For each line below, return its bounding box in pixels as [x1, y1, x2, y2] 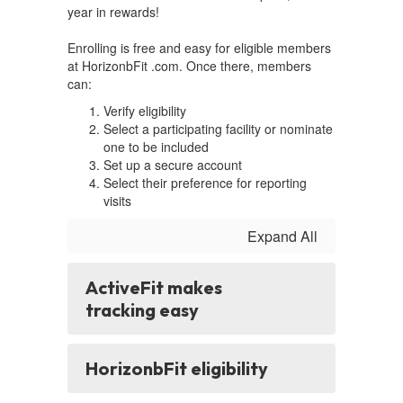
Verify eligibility [103, 102, 186, 120]
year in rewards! [67, 3, 159, 21]
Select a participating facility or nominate [103, 120, 333, 138]
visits [103, 192, 131, 210]
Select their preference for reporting [103, 174, 307, 192]
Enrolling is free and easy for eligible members [67, 39, 331, 57]
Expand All [247, 226, 318, 246]
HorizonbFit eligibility [85, 357, 268, 380]
